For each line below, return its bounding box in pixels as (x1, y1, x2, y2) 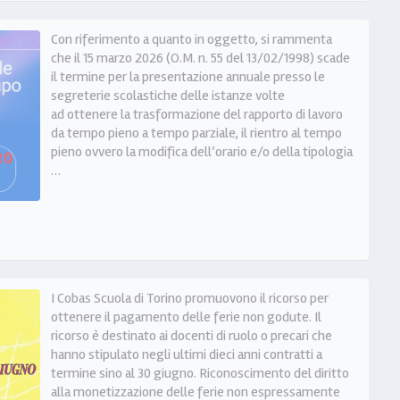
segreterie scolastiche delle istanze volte (50, 86, 285, 104)
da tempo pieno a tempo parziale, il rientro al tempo (50, 123, 342, 142)
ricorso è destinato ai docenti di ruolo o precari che (50, 326, 332, 345)
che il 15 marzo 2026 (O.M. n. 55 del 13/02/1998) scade (50, 48, 350, 67)
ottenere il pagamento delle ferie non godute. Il (50, 307, 321, 326)
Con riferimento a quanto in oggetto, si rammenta (50, 29, 332, 48)
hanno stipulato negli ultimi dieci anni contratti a (50, 345, 322, 363)
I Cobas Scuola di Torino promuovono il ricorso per (50, 288, 329, 307)
